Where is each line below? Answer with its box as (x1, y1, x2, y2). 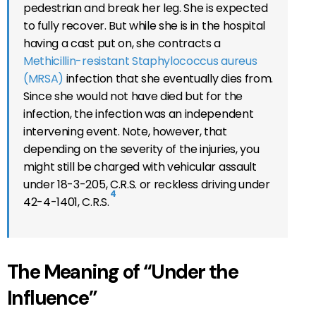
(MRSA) (23, 70, 64, 87)
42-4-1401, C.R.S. (23, 193, 109, 210)
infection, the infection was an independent (23, 105, 254, 122)
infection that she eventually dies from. (63, 70, 273, 87)
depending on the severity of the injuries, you (23, 140, 260, 157)
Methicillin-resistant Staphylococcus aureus (23, 52, 257, 69)
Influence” (7, 285, 97, 312)
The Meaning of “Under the (7, 259, 238, 286)
